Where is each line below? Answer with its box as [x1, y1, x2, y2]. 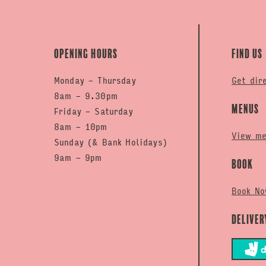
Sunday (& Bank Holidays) [54, 134, 167, 149]
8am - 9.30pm [54, 88, 118, 103]
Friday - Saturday [54, 103, 133, 118]
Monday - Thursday [54, 72, 136, 87]
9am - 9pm [54, 150, 102, 164]
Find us [232, 47, 262, 61]
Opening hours [54, 47, 118, 61]
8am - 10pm [54, 119, 107, 134]
